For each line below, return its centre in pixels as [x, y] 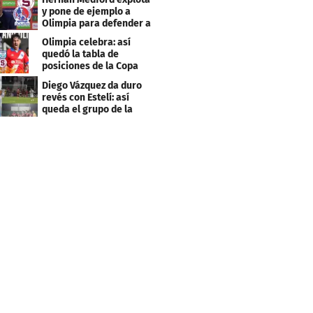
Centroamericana [81, 78]
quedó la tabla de [81, 54]
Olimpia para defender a [97, 23]
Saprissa [62, 35]
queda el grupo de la [88, 110]
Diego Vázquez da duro [92, 86]
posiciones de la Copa [90, 66]
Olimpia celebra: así [87, 43]
